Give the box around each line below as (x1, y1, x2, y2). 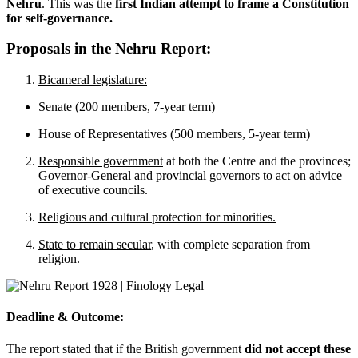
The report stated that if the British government (6, 341, 245, 356)
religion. (38, 252, 80, 266)
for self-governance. (6, 10, 113, 25)
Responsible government (38, 154, 163, 169)
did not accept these (245, 341, 351, 356)
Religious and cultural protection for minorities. (38, 210, 276, 225)
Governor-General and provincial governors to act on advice (38, 169, 342, 183)
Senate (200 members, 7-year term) (38, 100, 215, 114)
